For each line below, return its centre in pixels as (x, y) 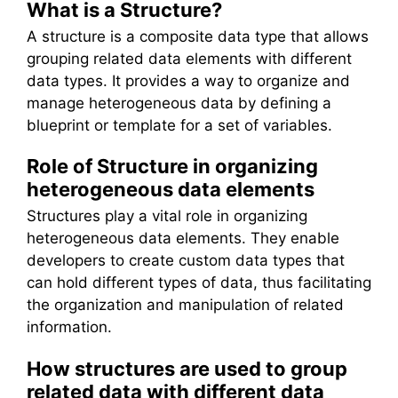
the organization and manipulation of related (185, 305)
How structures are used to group (187, 368)
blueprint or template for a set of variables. (179, 125)
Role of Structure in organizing (172, 167)
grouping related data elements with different (189, 59)
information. (69, 327)
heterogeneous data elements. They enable (183, 239)
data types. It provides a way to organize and (188, 81)
